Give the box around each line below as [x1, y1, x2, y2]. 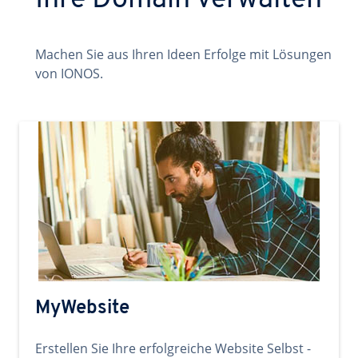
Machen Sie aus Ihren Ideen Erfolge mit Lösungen [35, 46, 332, 63]
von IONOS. [35, 65, 103, 82]
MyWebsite [35, 299, 129, 318]
